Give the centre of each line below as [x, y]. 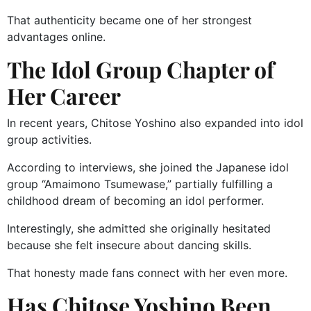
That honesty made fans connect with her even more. [147, 273]
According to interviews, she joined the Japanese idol [148, 168]
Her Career [64, 96]
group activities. [49, 140]
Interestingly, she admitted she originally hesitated [139, 229]
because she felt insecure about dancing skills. [129, 245]
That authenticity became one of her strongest [129, 20]
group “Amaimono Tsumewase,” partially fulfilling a [140, 184]
